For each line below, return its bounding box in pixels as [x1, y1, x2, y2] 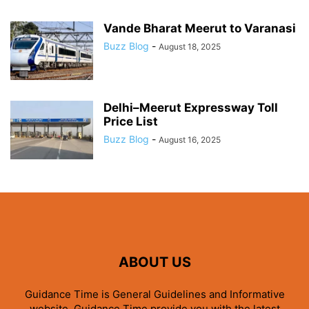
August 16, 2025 [159, 134, 221, 145]
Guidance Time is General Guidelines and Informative [24, 287, 285, 301]
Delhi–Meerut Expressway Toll [103, 100, 278, 114]
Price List [103, 114, 158, 128]
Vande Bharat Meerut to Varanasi [103, 21, 296, 35]
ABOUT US [118, 253, 191, 270]
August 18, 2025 [159, 41, 221, 52]
